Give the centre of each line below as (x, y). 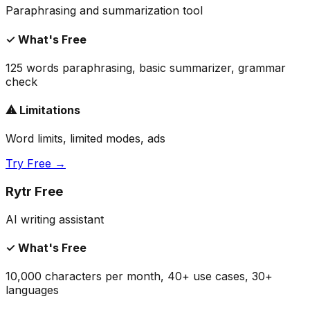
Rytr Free (34, 192)
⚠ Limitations (43, 110)
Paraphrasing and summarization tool (104, 11)
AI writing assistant (55, 219)
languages (32, 290)
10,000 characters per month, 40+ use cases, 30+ (139, 276)
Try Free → (36, 164)
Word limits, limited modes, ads (85, 139)
